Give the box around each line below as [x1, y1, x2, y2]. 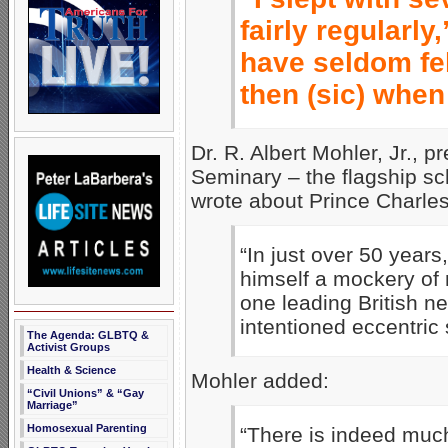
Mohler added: [191, 368, 329, 392]
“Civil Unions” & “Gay [27, 387, 144, 399]
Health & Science [27, 364, 116, 376]
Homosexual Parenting [27, 422, 147, 434]
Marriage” [27, 399, 78, 411]
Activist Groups [27, 341, 110, 353]
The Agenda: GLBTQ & [27, 329, 149, 341]
